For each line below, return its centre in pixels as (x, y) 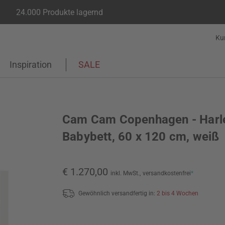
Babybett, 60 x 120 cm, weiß (141, 137)
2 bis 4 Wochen (178, 193)
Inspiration (31, 65)
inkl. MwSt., (126, 173)
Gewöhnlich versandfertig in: (118, 193)
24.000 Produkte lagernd (60, 12)
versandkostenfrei (167, 173)
